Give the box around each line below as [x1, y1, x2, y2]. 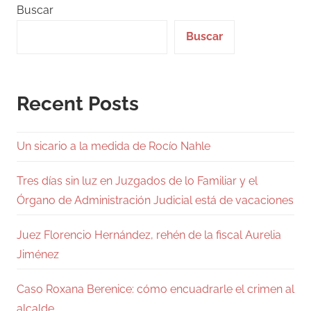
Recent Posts [17, 92, 139, 115]
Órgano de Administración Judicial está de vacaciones [17, 193, 294, 207]
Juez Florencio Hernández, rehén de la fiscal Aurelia [17, 228, 281, 242]
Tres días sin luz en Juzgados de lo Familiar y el [17, 174, 258, 187]
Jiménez [17, 247, 59, 261]
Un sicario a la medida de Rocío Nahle [17, 140, 210, 153]
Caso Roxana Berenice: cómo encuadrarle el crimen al [17, 282, 294, 296]
